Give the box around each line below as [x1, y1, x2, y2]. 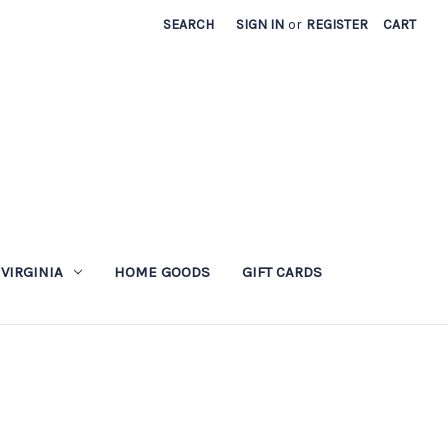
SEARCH [163, 16, 215, 33]
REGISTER [306, 16, 369, 33]
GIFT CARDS [242, 262, 323, 281]
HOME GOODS [114, 262, 211, 281]
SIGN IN [236, 16, 285, 33]
